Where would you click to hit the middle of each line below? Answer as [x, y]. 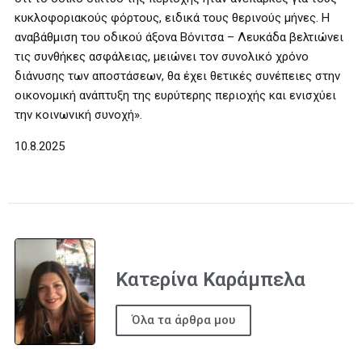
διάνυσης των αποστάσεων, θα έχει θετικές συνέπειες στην [177, 76]
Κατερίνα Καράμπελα [210, 279]
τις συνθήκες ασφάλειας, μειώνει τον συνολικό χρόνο [162, 57]
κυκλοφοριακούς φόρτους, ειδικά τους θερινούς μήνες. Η [172, 18]
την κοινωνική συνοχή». [78, 115]
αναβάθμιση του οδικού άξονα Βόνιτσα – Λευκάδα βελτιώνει [179, 37]
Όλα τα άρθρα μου [183, 320]
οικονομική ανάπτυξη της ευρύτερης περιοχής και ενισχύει [175, 95]
